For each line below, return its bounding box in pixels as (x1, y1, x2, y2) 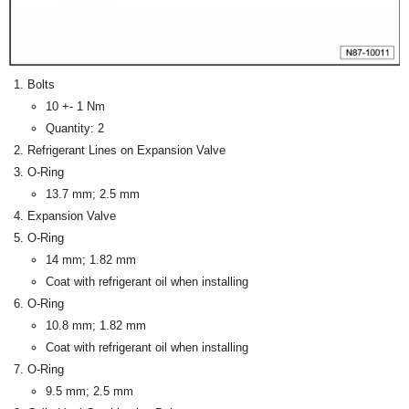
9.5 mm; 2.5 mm (46, 384, 133, 399)
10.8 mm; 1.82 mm (46, 319, 146, 333)
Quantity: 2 (46, 121, 104, 136)
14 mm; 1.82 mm (46, 253, 136, 267)
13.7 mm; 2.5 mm (46, 187, 140, 202)
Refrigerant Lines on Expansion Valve (27, 143, 225, 158)
